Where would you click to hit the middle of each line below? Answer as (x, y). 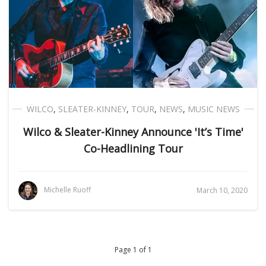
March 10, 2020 (222, 190)
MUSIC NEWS (213, 109)
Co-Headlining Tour (133, 148)
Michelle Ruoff (67, 190)
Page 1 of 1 (133, 250)
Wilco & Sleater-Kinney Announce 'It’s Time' (133, 132)
